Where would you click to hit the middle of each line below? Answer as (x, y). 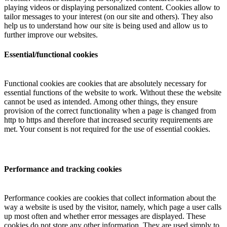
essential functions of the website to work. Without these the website (113, 93)
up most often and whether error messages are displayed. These (105, 216)
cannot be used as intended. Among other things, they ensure (101, 102)
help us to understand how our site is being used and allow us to (106, 25)
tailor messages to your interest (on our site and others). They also (108, 16)
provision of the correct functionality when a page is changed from (110, 111)
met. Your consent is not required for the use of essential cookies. (107, 129)
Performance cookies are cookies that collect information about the (110, 198)
